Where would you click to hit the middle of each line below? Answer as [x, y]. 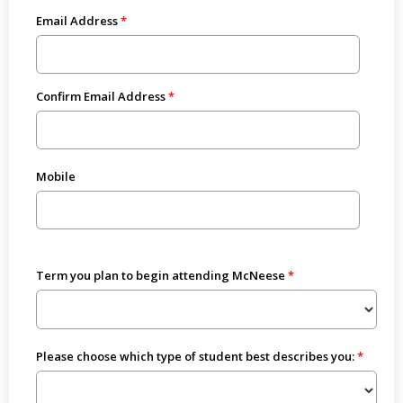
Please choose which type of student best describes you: [195, 356]
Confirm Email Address [100, 96]
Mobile [55, 177]
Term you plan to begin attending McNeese [160, 275]
